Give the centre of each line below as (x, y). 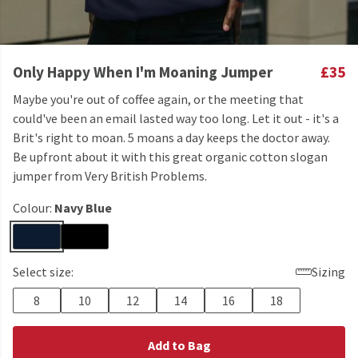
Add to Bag (179, 345)
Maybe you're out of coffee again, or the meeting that (158, 99)
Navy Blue (83, 208)
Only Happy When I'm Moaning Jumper (143, 72)
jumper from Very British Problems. (110, 176)
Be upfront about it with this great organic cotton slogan (170, 157)
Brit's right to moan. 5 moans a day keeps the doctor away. (171, 137)
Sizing (328, 272)
